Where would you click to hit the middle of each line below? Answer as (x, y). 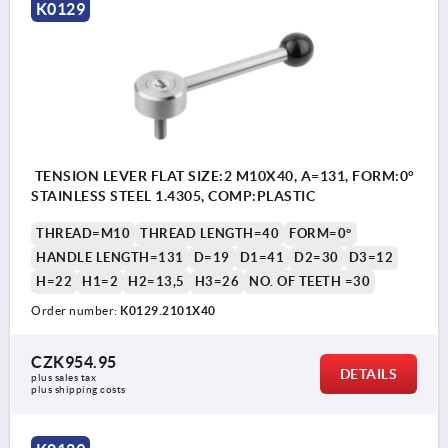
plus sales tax (65, 377)
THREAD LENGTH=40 (209, 233)
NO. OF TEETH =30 (309, 281)
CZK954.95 (74, 361)
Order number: (75, 310)
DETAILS (368, 373)
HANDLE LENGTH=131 (110, 257)
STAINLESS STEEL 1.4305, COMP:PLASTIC (173, 195)
